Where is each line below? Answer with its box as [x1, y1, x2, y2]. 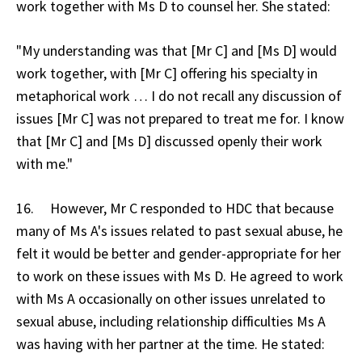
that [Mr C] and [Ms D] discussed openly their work [16, 131, 322, 150]
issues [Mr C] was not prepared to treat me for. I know [16, 108, 344, 128]
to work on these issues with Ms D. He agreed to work [16, 266, 343, 285]
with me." [16, 154, 73, 173]
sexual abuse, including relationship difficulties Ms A [16, 311, 326, 330]
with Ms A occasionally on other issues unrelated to [16, 288, 326, 308]
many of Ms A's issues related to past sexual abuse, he [16, 221, 343, 240]
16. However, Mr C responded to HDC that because [16, 198, 334, 217]
